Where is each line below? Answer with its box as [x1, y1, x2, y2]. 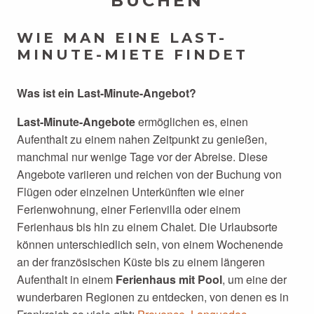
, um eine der [222, 271, 287, 287]
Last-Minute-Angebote [17, 114, 135, 130]
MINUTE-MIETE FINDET [17, 46, 248, 63]
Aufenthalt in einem [17, 271, 116, 287]
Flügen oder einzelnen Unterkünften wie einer [17, 184, 244, 200]
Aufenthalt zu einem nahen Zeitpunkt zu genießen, [17, 131, 267, 147]
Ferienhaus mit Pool [116, 271, 222, 287]
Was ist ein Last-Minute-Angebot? [17, 85, 196, 101]
